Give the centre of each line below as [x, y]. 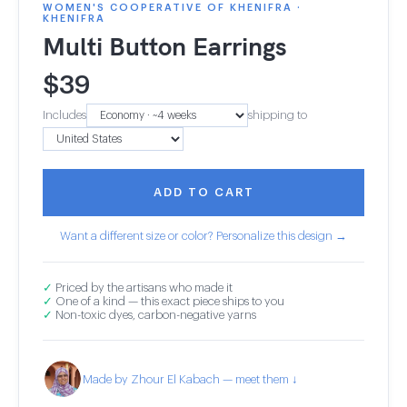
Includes [65, 115]
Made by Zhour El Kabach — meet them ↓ [190, 379]
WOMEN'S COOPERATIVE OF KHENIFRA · [172, 8]
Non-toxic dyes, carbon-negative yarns [154, 315]
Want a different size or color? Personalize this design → [203, 236]
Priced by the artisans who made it [143, 288]
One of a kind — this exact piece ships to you [169, 301]
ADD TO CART [203, 192]
